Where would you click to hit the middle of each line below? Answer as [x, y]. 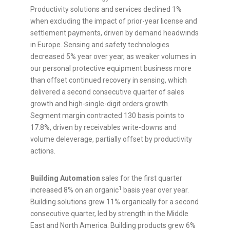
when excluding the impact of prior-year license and [114, 21]
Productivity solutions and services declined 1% [106, 9]
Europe [49, 45]
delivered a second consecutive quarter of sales [107, 92]
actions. [43, 151]
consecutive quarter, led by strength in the [99, 214]
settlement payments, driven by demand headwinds [114, 33]
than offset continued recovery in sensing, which [109, 80]
